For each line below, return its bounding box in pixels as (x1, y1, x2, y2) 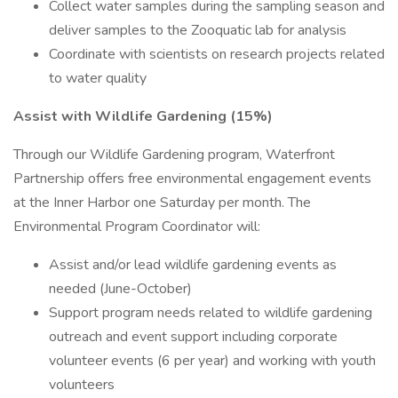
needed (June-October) (49, 279, 192, 298)
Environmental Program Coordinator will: (13, 217, 260, 236)
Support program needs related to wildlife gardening (49, 303, 372, 322)
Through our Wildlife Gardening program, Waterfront (13, 145, 335, 164)
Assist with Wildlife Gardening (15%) (13, 107, 273, 126)
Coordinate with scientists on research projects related (49, 44, 385, 64)
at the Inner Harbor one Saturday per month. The (13, 193, 311, 212)
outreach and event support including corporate (49, 327, 338, 346)
